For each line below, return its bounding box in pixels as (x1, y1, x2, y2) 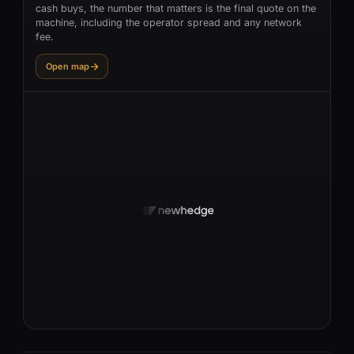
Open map (46, 61, 89, 72)
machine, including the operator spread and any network (36, 17, 302, 28)
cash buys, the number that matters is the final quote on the (36, 2, 316, 14)
